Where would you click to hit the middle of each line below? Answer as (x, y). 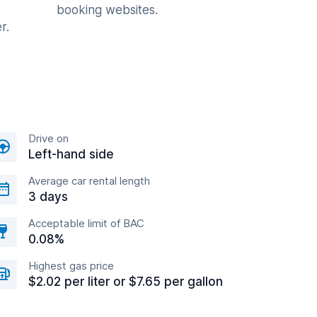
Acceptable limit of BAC (86, 224)
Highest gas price (71, 266)
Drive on (48, 139)
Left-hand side (71, 155)
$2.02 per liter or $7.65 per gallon (126, 282)
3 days (48, 197)
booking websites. (107, 10)
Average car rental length (89, 181)
